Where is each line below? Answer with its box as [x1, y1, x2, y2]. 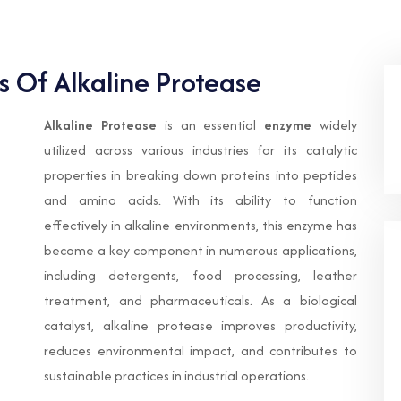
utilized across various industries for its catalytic [44, 141, 357, 159]
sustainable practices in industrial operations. [44, 366, 309, 385]
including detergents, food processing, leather [44, 266, 357, 285]
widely [311, 115, 358, 134]
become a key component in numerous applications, [44, 241, 357, 260]
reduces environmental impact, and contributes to [44, 341, 357, 360]
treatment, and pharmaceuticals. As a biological [44, 291, 357, 310]
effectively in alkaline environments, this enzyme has [44, 216, 357, 235]
